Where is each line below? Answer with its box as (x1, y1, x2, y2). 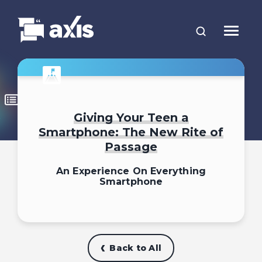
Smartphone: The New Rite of (39, 125, 223, 139)
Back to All (109, 243, 162, 253)
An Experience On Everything (56, 166, 206, 177)
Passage (105, 140, 157, 154)
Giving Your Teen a (73, 111, 189, 125)
